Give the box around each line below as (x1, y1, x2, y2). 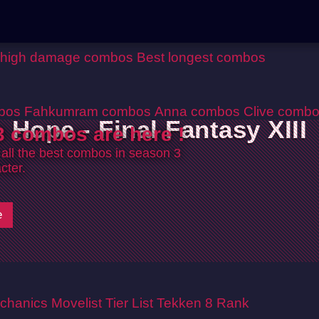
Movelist (51, 295, 102, 310)
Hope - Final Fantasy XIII (11, 115, 308, 143)
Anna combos (155, 103, 240, 119)
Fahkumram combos (24, 103, 151, 119)
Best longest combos (137, 49, 266, 65)
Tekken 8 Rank (157, 295, 249, 310)
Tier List (105, 295, 153, 310)
